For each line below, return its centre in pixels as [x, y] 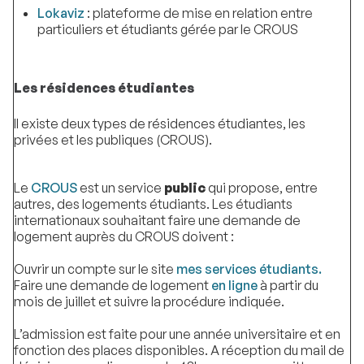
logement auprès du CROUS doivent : [124, 236]
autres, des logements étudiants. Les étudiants [153, 204]
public [185, 187]
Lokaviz [61, 13]
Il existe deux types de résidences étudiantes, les [160, 124]
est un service [122, 187]
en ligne [234, 285]
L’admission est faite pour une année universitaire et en [177, 334]
